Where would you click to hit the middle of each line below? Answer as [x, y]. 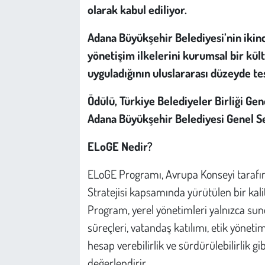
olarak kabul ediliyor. [137, 9]
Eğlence [48, 34]
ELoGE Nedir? [120, 146]
